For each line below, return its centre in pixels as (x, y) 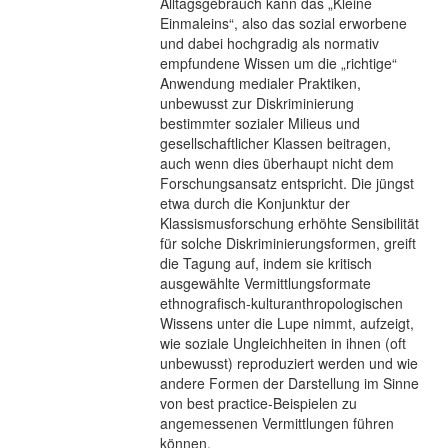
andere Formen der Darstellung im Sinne (289, 382)
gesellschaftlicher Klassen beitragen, (275, 142)
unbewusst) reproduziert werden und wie (289, 362)
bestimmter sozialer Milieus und (260, 122)
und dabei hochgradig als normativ (269, 42)
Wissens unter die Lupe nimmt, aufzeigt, (287, 322)
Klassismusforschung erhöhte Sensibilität (289, 222)
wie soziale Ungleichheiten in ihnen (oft (283, 342)
